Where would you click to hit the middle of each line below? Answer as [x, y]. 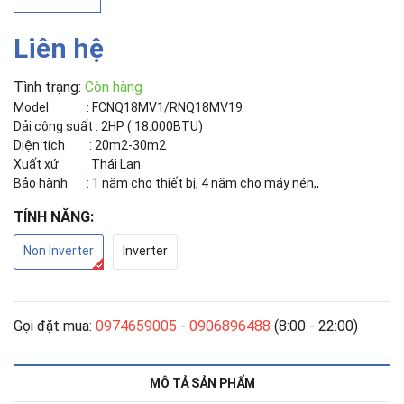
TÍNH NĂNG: [54, 216]
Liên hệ [59, 48]
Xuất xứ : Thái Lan [77, 164]
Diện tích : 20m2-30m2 [90, 145]
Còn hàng [114, 87]
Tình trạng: [47, 87]
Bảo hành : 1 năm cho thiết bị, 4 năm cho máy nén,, [166, 183]
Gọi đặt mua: [55, 326]
